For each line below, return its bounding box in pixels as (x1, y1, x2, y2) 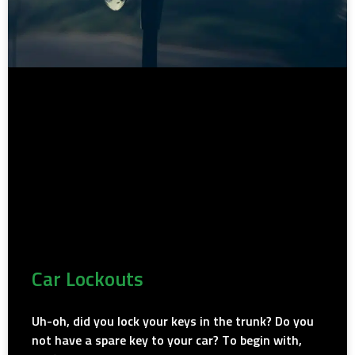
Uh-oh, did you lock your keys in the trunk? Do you (32, 315, 314, 328)
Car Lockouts (32, 269, 143, 290)
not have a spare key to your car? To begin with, (32, 334, 302, 347)
